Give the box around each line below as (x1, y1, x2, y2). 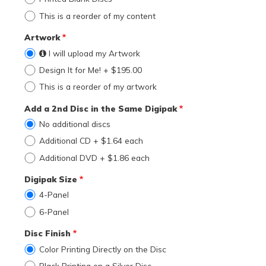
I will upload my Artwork (48, 47, 140, 58)
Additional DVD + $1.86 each (39, 152, 150, 163)
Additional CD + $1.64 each (39, 135, 143, 146)
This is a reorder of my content (39, 10, 156, 21)
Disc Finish (24, 228, 71, 239)
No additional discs (39, 119, 110, 129)
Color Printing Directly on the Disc (39, 243, 166, 254)
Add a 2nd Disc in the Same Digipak (24, 103, 178, 113)
